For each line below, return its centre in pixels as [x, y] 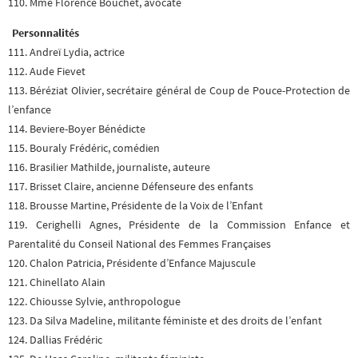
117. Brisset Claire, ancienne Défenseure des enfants [131, 187]
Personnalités [46, 34]
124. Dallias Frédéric [55, 340]
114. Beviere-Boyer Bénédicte [77, 129]
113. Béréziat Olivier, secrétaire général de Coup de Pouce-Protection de [179, 91]
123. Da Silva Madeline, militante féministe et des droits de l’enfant [165, 321]
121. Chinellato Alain [57, 283]
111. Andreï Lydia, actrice [66, 53]
